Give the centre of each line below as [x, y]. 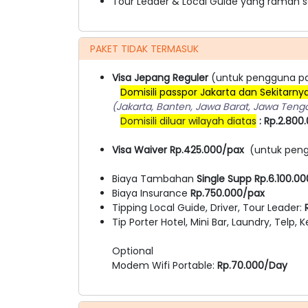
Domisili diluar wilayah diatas [188, 121]
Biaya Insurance [151, 193]
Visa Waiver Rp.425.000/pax [181, 150]
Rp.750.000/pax [228, 193]
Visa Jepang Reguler [162, 77]
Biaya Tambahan [154, 178]
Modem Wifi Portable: [165, 265]
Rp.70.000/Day [252, 265]
